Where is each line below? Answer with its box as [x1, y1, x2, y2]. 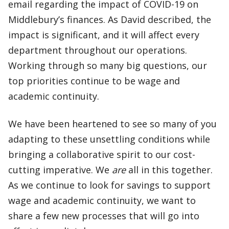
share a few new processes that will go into [8, 210, 199, 222]
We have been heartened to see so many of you [8, 118, 217, 130]
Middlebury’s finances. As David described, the [8, 13, 211, 26]
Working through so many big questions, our [8, 59, 207, 72]
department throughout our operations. [8, 44, 187, 56]
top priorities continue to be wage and [8, 75, 180, 87]
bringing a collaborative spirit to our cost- [8, 148, 195, 161]
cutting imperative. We [8, 164, 112, 176]
